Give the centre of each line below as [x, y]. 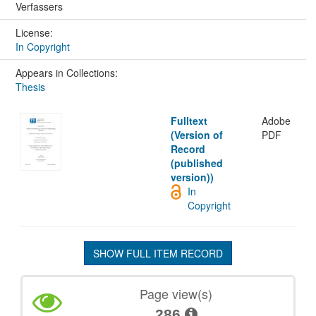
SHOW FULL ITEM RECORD [158, 254]
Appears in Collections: [66, 73]
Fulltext [189, 121]
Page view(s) [176, 294]
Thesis [30, 87]
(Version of [197, 135]
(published [197, 163]
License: [35, 33]
